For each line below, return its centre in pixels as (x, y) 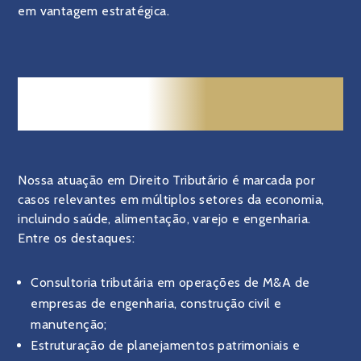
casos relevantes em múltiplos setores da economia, (171, 199)
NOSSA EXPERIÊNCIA (180, 117)
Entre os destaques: (77, 238)
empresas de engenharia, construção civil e (156, 303)
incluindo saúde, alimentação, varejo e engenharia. (164, 219)
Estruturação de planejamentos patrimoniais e (166, 345)
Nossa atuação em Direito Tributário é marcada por (167, 180)
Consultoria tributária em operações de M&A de (170, 282)
